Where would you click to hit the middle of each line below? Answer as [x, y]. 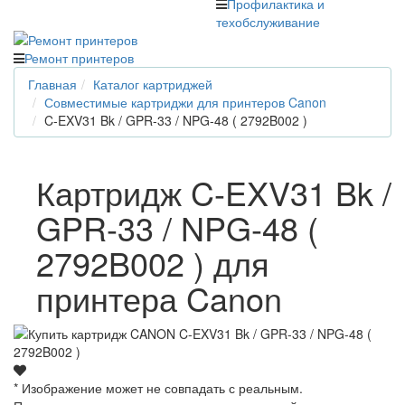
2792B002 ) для [153, 262]
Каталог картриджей [153, 84]
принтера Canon [159, 297]
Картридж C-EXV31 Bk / [214, 192]
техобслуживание [268, 21]
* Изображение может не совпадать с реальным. [158, 387]
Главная [52, 84]
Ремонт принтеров [79, 57]
